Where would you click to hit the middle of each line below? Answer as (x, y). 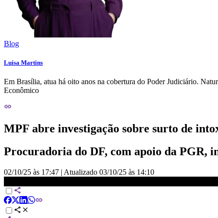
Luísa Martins (23, 63)
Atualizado (82, 172)
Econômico (21, 91)
